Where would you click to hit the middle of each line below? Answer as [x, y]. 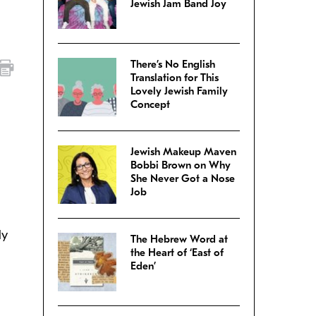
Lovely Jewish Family [179, 91]
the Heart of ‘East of [177, 253]
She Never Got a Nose [183, 179]
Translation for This [175, 78]
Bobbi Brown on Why [181, 165]
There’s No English [173, 65]
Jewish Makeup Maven [183, 152]
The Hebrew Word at [179, 239]
